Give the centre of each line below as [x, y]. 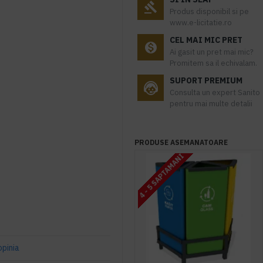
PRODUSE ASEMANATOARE [181, 142]
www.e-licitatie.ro [201, 23]
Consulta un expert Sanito [215, 92]
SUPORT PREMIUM [206, 80]
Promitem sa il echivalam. [213, 63]
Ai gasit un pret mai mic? [212, 52]
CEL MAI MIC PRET [206, 40]
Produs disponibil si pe [209, 11]
